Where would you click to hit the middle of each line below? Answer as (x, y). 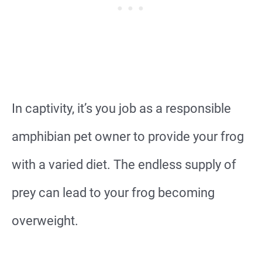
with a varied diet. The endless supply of (124, 164)
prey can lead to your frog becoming (113, 192)
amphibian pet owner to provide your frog (128, 136)
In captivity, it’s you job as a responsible (121, 108)
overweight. (45, 220)
